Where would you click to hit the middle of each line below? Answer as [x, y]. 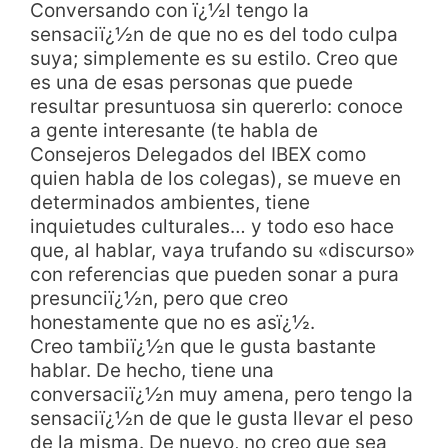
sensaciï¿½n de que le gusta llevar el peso [221, 418]
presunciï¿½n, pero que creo [159, 298]
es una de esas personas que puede [191, 82]
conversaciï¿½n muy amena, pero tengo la [221, 394]
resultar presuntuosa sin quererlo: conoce [216, 106]
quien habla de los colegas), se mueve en [215, 178]
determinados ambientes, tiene [170, 202]
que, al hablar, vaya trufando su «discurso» [222, 250]
